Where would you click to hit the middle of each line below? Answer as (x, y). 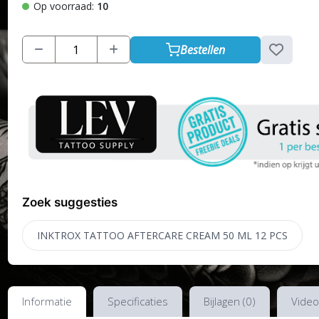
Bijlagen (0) (229, 301)
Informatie (47, 301)
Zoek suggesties (69, 202)
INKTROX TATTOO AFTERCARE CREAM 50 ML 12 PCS (162, 235)
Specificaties (137, 301)
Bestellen (202, 49)
